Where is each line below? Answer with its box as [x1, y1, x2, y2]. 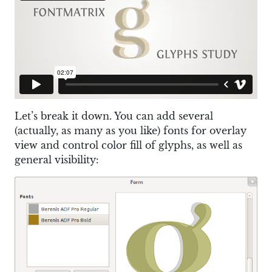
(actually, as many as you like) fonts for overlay [15, 124, 246, 137]
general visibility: [15, 153, 99, 166]
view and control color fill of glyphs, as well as [15, 138, 242, 151]
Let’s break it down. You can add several [15, 109, 213, 122]
